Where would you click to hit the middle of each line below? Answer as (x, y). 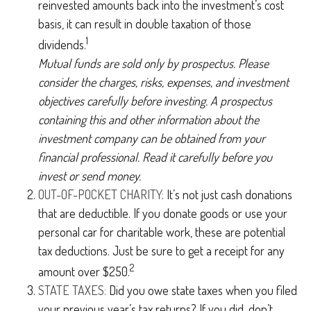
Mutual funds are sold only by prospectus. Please (153, 63)
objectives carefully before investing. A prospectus (155, 101)
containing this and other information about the (149, 119)
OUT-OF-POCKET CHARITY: (101, 194)
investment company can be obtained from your (152, 138)
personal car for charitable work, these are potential (162, 232)
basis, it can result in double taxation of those (145, 24)
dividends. (62, 44)
